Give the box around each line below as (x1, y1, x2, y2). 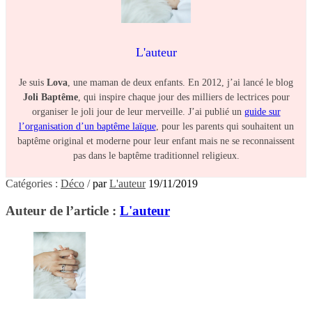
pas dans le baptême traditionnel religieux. (72, 150, 240, 162)
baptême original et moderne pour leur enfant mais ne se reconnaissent (17, 136, 295, 147)
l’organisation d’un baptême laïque (18, 121, 156, 132)
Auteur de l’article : (6, 203, 120, 218)
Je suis (19, 77, 47, 88)
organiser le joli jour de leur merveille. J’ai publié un (31, 107, 244, 118)
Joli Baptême (22, 92, 78, 103)
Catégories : (6, 178, 61, 190)
